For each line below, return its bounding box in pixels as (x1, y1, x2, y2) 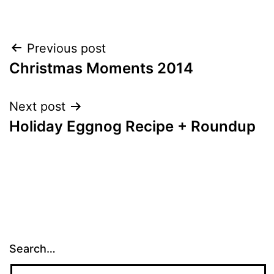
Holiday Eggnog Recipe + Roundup (9, 117, 256, 135)
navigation (9, 65, 116, 93)
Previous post (27, 40, 106, 56)
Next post (9, 98, 65, 114)
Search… (9, 242, 56, 255)
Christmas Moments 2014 (9, 59, 193, 77)
